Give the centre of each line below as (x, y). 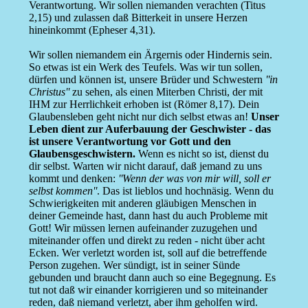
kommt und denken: (73, 179)
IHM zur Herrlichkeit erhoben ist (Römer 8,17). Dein (144, 104)
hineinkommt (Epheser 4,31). (92, 30)
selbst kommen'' (63, 191)
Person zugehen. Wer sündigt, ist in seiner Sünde (134, 265)
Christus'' (49, 92)
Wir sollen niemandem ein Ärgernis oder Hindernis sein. (150, 55)
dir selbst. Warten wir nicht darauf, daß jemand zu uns (145, 166)
